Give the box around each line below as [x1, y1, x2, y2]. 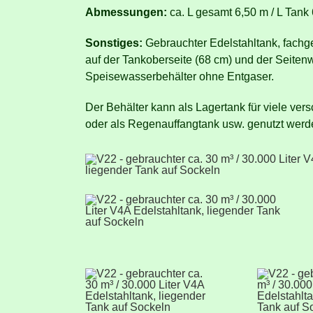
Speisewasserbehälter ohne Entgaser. [85, 70, 274, 82]
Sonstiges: [85, 36, 143, 49]
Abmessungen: [85, 6, 167, 18]
